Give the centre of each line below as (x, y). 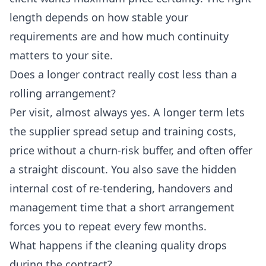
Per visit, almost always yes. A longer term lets (127, 113)
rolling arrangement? (63, 94)
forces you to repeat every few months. (108, 227)
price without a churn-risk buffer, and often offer (131, 151)
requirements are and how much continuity (119, 37)
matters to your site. (61, 56)
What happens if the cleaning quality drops (118, 246)
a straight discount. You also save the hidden (123, 170)
